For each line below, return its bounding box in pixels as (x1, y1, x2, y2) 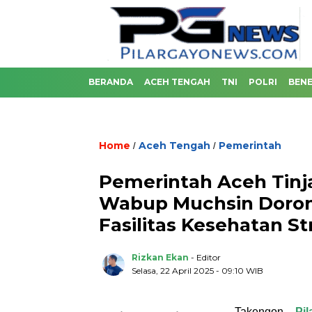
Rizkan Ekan (132, 252, 189, 263)
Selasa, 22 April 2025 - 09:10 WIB (132, 265, 263, 276)
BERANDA (88, 77, 133, 87)
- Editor (191, 252, 221, 263)
